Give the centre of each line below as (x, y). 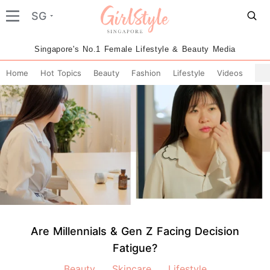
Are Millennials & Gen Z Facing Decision (135, 231)
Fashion (146, 73)
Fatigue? (135, 248)
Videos (230, 73)
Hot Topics (61, 73)
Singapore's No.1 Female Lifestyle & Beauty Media (135, 49)
